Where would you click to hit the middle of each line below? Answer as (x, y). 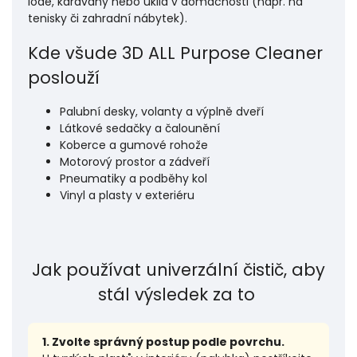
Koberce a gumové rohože (134, 145)
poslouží (69, 78)
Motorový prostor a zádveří (135, 162)
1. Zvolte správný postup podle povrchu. (163, 342)
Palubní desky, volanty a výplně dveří (162, 112)
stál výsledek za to (178, 295)
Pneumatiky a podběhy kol (133, 179)
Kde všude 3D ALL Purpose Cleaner (175, 53)
